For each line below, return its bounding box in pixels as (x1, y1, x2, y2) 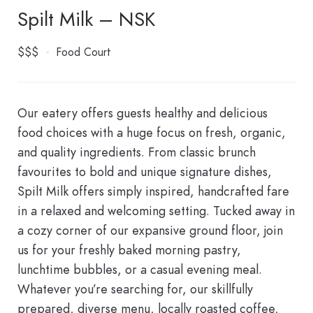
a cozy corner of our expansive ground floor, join (17, 221, 283, 240)
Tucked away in (213, 202, 295, 220)
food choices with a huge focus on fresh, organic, (17, 124, 286, 142)
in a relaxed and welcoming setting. (17, 202, 213, 220)
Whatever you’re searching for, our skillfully (17, 280, 253, 298)
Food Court (56, 45, 111, 61)
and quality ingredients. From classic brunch (17, 143, 256, 161)
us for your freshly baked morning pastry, (17, 241, 241, 259)
